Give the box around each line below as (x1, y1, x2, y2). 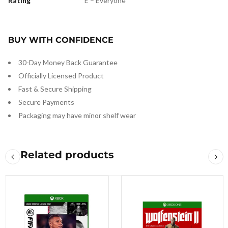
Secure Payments (18, 98, 74, 106)
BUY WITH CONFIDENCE (8, 35, 113, 45)
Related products (20, 149, 114, 161)
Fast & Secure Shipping (18, 84, 92, 93)
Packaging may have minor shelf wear (18, 111, 136, 120)
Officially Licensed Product (18, 71, 104, 80)
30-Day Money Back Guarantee (18, 58, 118, 67)
